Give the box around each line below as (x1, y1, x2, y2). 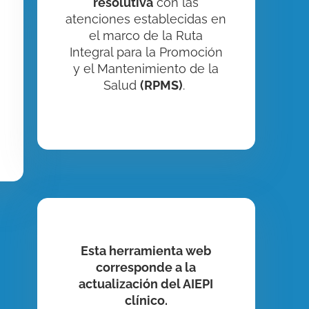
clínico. (124, 292, 168, 308)
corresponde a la (96, 259, 197, 275)
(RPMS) (140, 77, 183, 92)
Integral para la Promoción (69, 44, 223, 59)
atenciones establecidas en (66, 11, 227, 26)
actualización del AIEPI (79, 276, 214, 291)
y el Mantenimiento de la (73, 61, 219, 76)
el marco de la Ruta (89, 28, 203, 43)
